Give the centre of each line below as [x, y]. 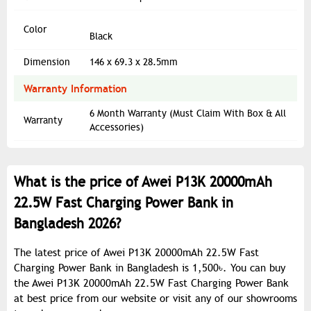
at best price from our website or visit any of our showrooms [155, 299]
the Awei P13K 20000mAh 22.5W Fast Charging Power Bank [151, 284]
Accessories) [117, 128]
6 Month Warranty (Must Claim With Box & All [188, 114]
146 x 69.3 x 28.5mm [134, 62]
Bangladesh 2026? [67, 224]
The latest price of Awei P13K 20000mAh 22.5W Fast [136, 253]
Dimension [47, 62]
